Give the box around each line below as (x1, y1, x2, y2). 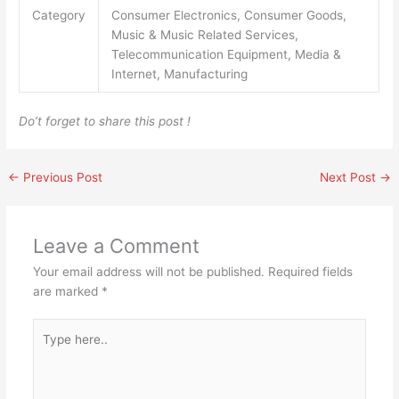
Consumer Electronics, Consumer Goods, (110, 8, 346, 23)
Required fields (267, 264, 353, 279)
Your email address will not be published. (32, 264, 265, 279)
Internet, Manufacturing (110, 67, 248, 82)
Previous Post (20, 170, 103, 184)
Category (31, 8, 85, 23)
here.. (31, 340, 65, 355)
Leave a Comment (32, 233, 199, 257)
